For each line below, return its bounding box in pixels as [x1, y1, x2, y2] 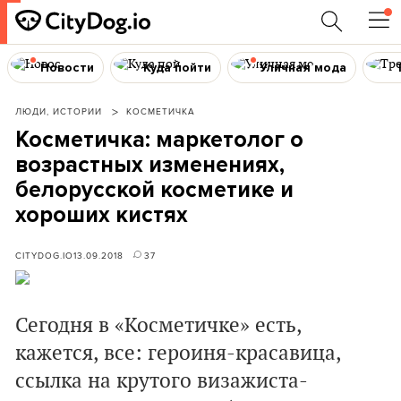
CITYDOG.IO [15, 249, 73, 261]
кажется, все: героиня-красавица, [15, 341, 341, 366]
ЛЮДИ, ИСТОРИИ [15, 105, 102, 117]
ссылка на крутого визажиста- [15, 369, 308, 394]
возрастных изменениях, [15, 151, 285, 178]
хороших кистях [15, 201, 188, 228]
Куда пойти [142, 59, 211, 75]
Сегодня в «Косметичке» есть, [15, 313, 302, 338]
